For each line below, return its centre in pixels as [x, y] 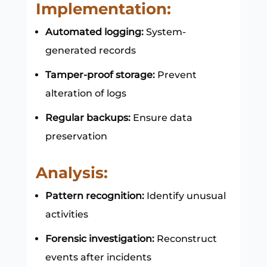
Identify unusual [185, 195]
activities [66, 214]
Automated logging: [94, 32]
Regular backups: [88, 117]
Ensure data [161, 117]
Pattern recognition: [94, 195]
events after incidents [98, 257]
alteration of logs [86, 93]
